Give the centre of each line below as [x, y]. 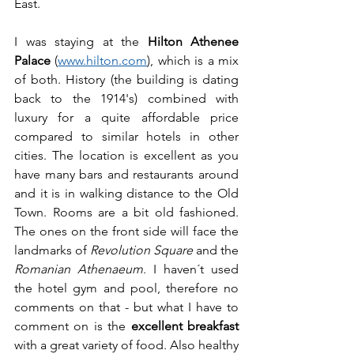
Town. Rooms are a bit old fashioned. [126, 212]
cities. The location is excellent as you [126, 155]
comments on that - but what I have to [126, 307]
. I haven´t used [191, 269]
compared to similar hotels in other [126, 136]
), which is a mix [193, 60]
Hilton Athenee [193, 41]
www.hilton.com [103, 60]
